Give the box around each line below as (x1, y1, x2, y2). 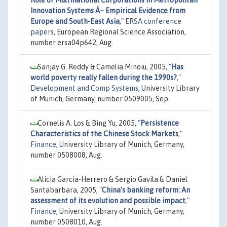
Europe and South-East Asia (30, 17, 120, 25)
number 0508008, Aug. (30, 150, 102, 159)
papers (30, 27, 54, 36)
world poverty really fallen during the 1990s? (30, 73, 177, 82)
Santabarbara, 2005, (30, 185, 99, 194)
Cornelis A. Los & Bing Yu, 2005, (37, 119, 138, 127)
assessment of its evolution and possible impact (30, 196, 185, 205)
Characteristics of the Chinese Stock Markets (30, 129, 178, 138)
